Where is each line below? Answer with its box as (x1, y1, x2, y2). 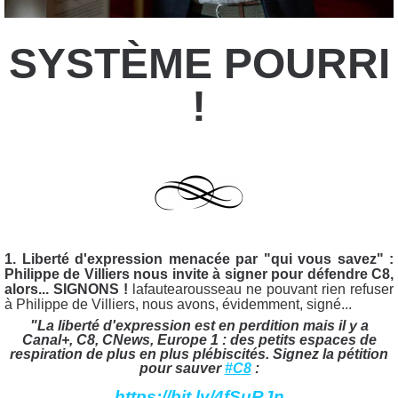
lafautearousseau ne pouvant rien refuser (132, 281, 394, 297)
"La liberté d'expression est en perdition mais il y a (29, 318, 369, 334)
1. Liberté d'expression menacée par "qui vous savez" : (4, 251, 394, 267)
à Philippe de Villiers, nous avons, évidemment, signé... (4, 296, 352, 312)
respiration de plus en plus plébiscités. (10, 346, 273, 362)
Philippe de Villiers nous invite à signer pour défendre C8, (4, 266, 394, 282)
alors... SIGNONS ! (4, 281, 132, 297)
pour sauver (139, 361, 225, 377)
